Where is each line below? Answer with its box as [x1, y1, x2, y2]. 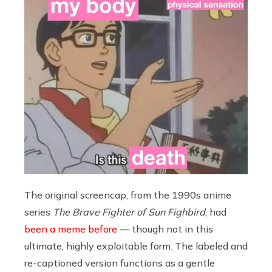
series [24, 205, 53, 218]
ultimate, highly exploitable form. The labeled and [24, 239, 248, 252]
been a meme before [24, 222, 117, 235]
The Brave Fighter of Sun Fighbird [53, 205, 205, 218]
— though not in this [117, 222, 213, 235]
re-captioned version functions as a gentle [24, 256, 215, 269]
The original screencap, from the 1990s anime [24, 188, 231, 201]
